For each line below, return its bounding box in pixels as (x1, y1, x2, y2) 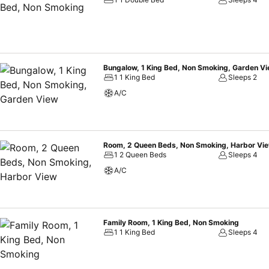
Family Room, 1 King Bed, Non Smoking (103, 218, 239, 227)
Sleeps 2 (228, 73, 258, 82)
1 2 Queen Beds (114, 150, 166, 159)
